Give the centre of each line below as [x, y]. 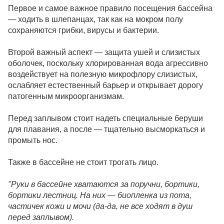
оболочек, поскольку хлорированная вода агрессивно [108, 63]
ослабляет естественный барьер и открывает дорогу [105, 85]
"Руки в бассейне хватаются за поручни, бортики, [104, 184]
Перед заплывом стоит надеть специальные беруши [105, 118]
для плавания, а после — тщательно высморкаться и [106, 129]
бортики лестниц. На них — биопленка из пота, [100, 195]
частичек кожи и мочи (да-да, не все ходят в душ [100, 206]
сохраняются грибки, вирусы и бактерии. [83, 30]
